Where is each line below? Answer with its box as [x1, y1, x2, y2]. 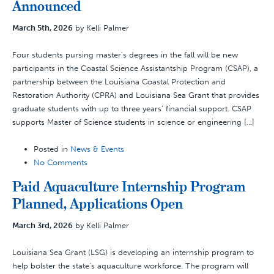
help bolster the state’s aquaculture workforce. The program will [12, 261, 248, 270]
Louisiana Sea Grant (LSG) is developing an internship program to [12, 248, 254, 257]
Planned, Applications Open [12, 195, 183, 212]
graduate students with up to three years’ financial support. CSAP [12, 104, 251, 113]
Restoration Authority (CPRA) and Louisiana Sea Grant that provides [12, 91, 259, 100]
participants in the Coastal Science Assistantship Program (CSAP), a [12, 64, 258, 73]
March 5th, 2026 [12, 23, 73, 32]
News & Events [70, 144, 124, 154]
